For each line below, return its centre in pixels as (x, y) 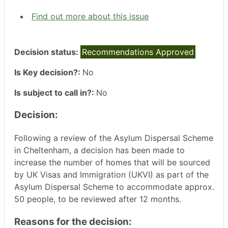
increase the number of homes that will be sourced (112, 163)
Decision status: (47, 52)
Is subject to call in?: (55, 92)
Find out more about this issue (90, 16)
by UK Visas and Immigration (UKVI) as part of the (111, 175)
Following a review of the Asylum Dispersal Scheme (114, 138)
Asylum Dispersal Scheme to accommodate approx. (114, 187)
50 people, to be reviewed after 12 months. (98, 199)
